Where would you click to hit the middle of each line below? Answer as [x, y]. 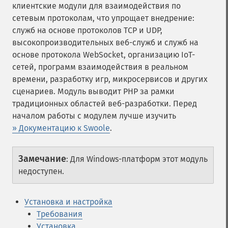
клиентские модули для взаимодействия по [96, 6]
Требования [60, 214]
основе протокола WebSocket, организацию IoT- [104, 55]
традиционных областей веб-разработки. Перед [105, 104]
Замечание [42, 159]
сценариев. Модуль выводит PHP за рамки [93, 91]
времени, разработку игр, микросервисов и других [110, 79]
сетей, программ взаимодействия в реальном [100, 67]
